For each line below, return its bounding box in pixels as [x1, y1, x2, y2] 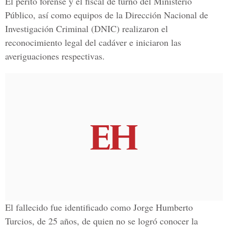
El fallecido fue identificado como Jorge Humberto [5, 201, 193, 213]
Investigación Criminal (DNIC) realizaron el [5, 22, 168, 35]
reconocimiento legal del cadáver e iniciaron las [5, 36, 181, 48]
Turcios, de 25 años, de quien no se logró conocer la [5, 215, 198, 227]
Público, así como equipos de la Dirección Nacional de [5, 9, 208, 21]
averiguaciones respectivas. [5, 50, 105, 62]
